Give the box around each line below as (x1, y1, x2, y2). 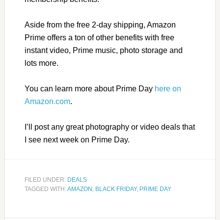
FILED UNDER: (24, 176, 67, 184)
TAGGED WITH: (24, 186, 67, 193)
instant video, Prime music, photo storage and (24, 46, 183, 55)
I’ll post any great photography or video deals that (24, 123, 195, 132)
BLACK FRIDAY (95, 186, 137, 193)
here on (154, 84, 181, 93)
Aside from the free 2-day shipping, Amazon (24, 21, 176, 29)
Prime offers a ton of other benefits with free (24, 33, 174, 42)
